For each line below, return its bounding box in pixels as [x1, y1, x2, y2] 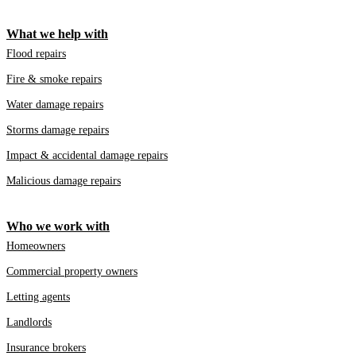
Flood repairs [6, 48, 66, 60]
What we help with [6, 27, 108, 41]
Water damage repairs [6, 99, 103, 111]
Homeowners [6, 240, 65, 253]
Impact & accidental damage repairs [6, 149, 168, 162]
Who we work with [6, 219, 110, 234]
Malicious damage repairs [6, 175, 121, 188]
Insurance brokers [6, 342, 86, 354]
